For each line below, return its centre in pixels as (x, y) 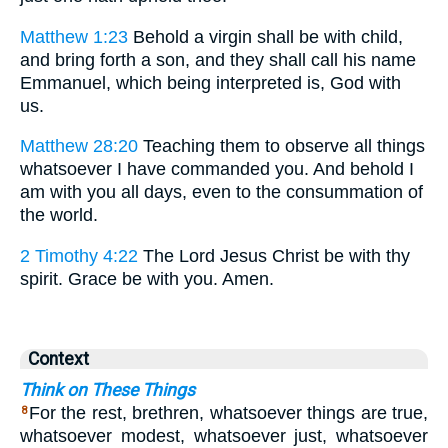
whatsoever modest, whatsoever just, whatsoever (224, 435)
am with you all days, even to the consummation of (221, 192)
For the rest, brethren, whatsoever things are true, (228, 412)
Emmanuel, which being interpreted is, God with (210, 82)
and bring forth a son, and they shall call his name (218, 59)
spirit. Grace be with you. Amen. (147, 278)
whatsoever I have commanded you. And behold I (217, 169)
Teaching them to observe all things (281, 146)
